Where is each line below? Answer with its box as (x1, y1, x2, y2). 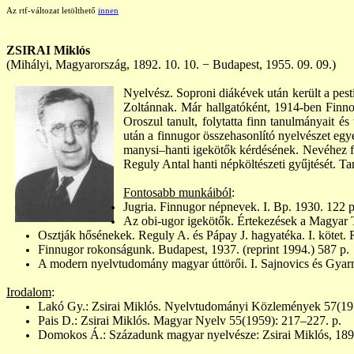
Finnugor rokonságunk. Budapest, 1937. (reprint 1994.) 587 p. (38, 243, 349, 256)
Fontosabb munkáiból (123, 186, 232, 199)
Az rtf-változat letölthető (6, 6, 98, 15)
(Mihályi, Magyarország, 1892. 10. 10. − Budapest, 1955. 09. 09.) (6, 58, 336, 71)
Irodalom (6, 285, 51, 299)
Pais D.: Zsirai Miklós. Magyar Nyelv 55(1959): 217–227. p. (38, 314, 341, 327)
